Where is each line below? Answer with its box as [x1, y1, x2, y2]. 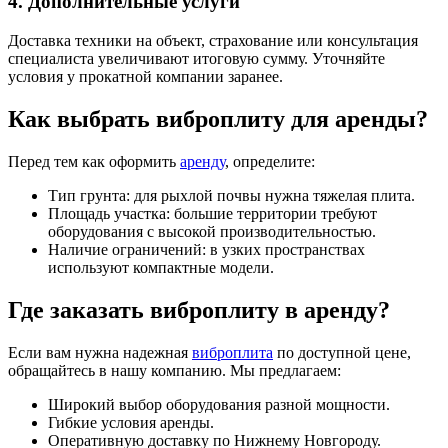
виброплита [192, 343, 273, 361]
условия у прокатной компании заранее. [8, 68, 283, 86]
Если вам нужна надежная [8, 343, 192, 361]
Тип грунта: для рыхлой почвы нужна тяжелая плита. [48, 186, 415, 204]
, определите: [225, 152, 315, 170]
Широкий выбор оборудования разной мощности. [48, 395, 390, 413]
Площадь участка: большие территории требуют [48, 204, 377, 222]
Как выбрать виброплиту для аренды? [8, 106, 428, 133]
